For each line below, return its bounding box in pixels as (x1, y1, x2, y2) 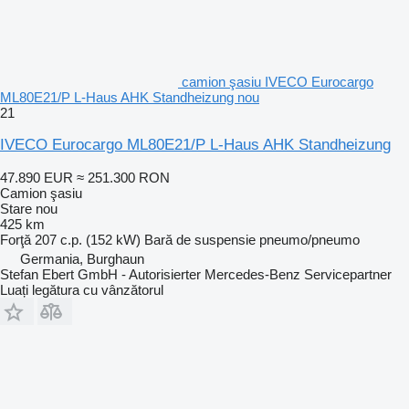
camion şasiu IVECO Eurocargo (182, 73, 373, 89)
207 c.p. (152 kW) (35, 231, 141, 247)
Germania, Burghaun (20, 250, 144, 267)
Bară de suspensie (144, 231, 256, 247)
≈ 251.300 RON (77, 169, 170, 185)
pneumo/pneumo (259, 231, 360, 247)
